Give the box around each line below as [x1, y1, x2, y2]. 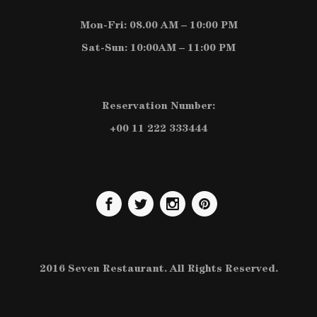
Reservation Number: [102, 102, 215, 113]
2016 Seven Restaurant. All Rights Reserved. [39, 265, 278, 275]
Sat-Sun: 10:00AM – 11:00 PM [81, 44, 236, 54]
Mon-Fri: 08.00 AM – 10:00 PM [79, 21, 238, 32]
